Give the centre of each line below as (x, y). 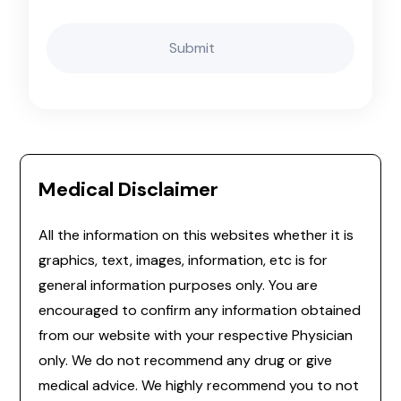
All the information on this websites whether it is (196, 235)
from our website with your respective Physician (196, 335)
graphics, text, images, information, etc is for (183, 260)
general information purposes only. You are (178, 285)
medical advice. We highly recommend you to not (199, 385)
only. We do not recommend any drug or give (185, 360)
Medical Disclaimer (128, 189)
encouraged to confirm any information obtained (200, 310)
